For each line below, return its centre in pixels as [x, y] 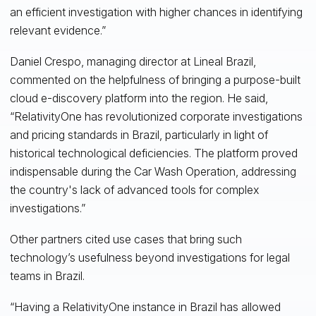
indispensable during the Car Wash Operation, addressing [153, 171]
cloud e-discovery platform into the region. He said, [139, 98]
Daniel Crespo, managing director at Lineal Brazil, [133, 61]
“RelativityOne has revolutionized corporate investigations [156, 116]
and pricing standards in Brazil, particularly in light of [139, 134]
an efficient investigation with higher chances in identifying [156, 12]
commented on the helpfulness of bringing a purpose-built [155, 79]
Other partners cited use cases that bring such [126, 239]
